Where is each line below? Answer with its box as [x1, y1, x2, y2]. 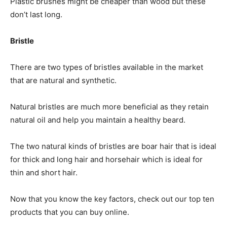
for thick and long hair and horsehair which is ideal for [10, 155, 203, 165]
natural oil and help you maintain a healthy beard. [10, 115, 185, 125]
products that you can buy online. [10, 207, 129, 217]
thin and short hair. [10, 168, 78, 178]
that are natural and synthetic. [10, 75, 117, 86]
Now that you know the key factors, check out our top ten [10, 194, 214, 204]
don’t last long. [10, 10, 62, 20]
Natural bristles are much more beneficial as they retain [10, 102, 209, 112]
